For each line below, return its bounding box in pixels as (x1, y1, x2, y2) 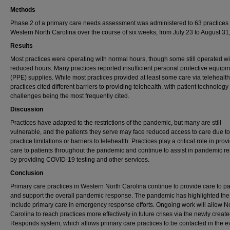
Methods (10, 6, 35, 13)
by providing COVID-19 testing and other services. (10, 156, 149, 163)
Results (10, 42, 33, 49)
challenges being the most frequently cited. (10, 92, 129, 100)
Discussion (10, 106, 43, 113)
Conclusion (10, 169, 43, 177)
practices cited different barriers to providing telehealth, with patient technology (10, 83, 228, 90)
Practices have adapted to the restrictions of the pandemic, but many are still (10, 119, 221, 126)
